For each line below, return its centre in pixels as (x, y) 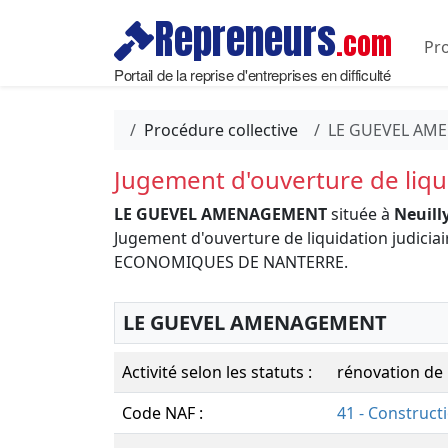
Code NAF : (162, 413)
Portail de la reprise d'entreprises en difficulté (252, 74)
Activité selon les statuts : (217, 372)
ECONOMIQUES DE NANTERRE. (231, 262)
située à (360, 214)
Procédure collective (221, 130)
